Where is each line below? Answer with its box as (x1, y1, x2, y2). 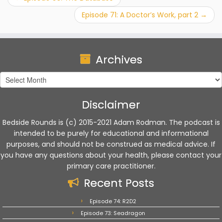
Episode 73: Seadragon (81, 209, 145, 217)
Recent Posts (84, 175, 154, 191)
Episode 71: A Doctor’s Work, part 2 (82, 10, 200, 20)
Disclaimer (82, 97, 140, 112)
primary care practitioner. (66, 161, 156, 171)
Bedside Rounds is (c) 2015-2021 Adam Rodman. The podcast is (2, 117, 220, 127)
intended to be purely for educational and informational (13, 128, 209, 138)
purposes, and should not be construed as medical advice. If (6, 139, 216, 149)
